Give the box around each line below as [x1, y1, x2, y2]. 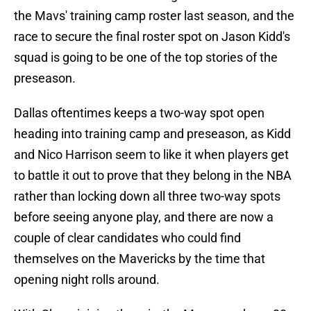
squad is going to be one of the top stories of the [14, 50, 278, 65]
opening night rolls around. [14, 272, 160, 287]
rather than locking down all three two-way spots [14, 189, 280, 204]
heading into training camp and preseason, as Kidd [14, 126, 291, 142]
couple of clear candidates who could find [14, 230, 241, 246]
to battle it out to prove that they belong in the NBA [14, 168, 292, 183]
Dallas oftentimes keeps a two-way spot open [14, 106, 264, 121]
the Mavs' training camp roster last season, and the [14, 8, 294, 24]
